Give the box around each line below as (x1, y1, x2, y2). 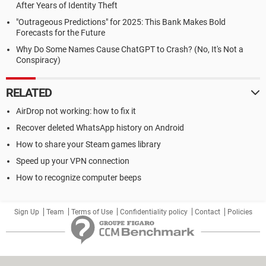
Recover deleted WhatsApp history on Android (16, 123, 184, 132)
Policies (227, 208, 252, 216)
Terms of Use (71, 208, 113, 216)
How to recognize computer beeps (16, 173, 141, 182)
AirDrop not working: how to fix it (16, 106, 136, 116)
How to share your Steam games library (16, 140, 161, 149)
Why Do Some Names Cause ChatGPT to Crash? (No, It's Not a (16, 45, 243, 54)
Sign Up (14, 208, 39, 216)
